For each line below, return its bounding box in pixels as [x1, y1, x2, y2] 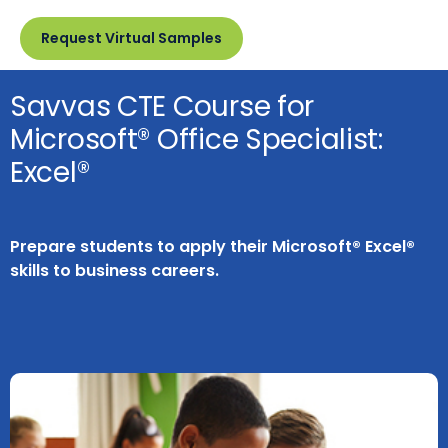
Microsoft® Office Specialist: [10, 120, 383, 159]
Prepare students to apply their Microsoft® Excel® [10, 235, 415, 258]
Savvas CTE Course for [10, 87, 315, 126]
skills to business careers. [10, 259, 219, 282]
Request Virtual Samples [41, 28, 222, 48]
